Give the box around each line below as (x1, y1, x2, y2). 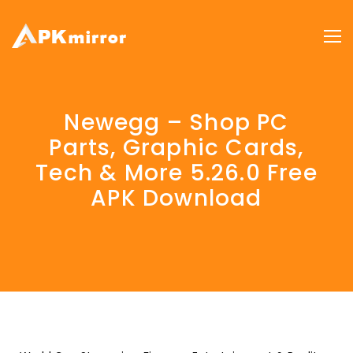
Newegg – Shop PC (64, 107, 289, 138)
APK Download (91, 183, 262, 214)
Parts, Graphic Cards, (49, 132, 304, 163)
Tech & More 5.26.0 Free (35, 158, 318, 188)
